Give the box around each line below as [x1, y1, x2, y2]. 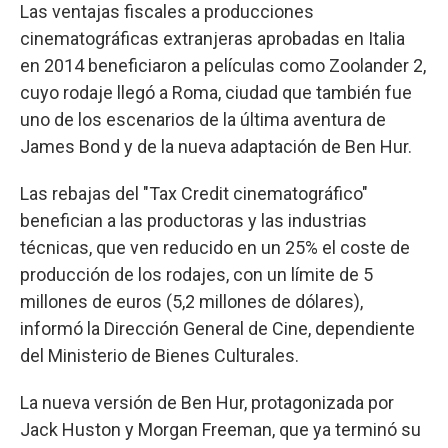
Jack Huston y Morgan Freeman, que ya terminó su [20, 418, 421, 440]
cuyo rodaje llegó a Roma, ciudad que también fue [20, 81, 412, 103]
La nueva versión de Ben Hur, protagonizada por [20, 391, 394, 413]
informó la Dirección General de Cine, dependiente [20, 317, 415, 339]
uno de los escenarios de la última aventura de [20, 108, 386, 130]
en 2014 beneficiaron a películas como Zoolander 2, [20, 54, 426, 76]
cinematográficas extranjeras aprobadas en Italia [20, 27, 405, 49]
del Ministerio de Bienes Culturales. [20, 344, 299, 366]
